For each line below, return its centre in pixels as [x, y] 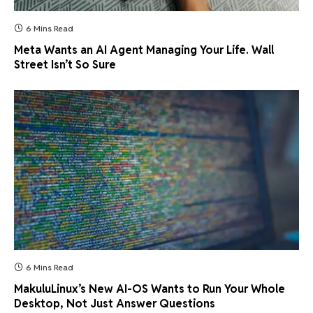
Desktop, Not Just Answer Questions [115, 304]
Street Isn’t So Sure [65, 64]
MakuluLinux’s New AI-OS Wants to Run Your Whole [150, 289]
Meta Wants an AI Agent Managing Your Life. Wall [144, 50]
